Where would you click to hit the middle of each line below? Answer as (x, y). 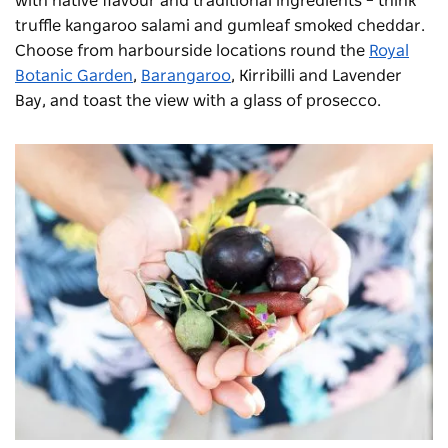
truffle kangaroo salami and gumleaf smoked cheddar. (220, 25)
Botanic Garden (74, 75)
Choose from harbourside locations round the (192, 50)
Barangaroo (186, 75)
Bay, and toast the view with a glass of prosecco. (200, 100)
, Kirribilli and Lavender (316, 75)
